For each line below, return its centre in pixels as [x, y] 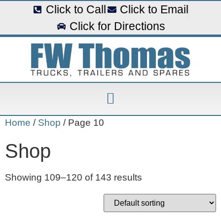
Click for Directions [117, 26]
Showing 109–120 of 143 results [74, 178]
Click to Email [154, 9]
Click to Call [76, 9]
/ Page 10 [82, 122]
